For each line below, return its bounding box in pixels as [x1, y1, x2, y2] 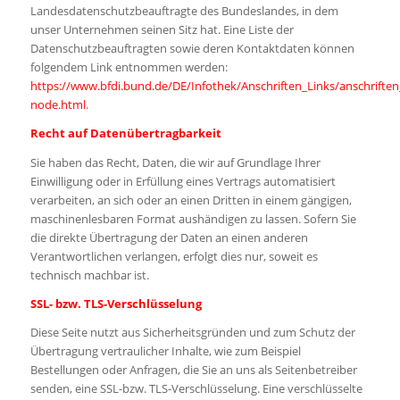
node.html [29, 96, 86, 113]
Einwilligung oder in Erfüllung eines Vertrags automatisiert [29, 172, 336, 189]
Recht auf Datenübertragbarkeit [29, 125, 221, 142]
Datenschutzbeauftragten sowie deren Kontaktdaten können [29, 40, 354, 57]
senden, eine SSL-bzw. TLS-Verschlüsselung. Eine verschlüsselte [29, 379, 362, 396]
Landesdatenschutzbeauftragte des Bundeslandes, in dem [29, 3, 338, 20]
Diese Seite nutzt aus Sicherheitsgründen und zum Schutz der [29, 323, 355, 340]
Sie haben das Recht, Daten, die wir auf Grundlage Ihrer [29, 154, 321, 171]
